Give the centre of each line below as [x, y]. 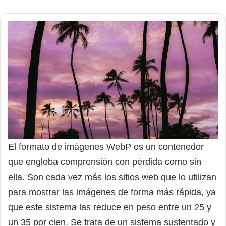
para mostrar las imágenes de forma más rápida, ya [112, 192]
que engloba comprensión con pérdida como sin [105, 162]
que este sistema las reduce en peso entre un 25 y [110, 207]
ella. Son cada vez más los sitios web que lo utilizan [112, 177]
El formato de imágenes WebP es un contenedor [106, 147]
